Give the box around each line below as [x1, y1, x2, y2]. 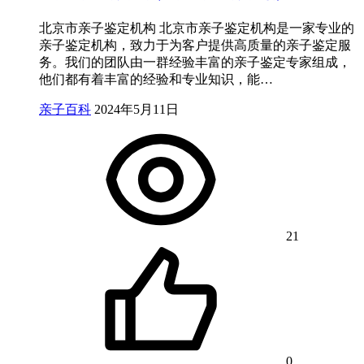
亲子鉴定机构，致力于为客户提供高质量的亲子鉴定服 [39, 37, 351, 52]
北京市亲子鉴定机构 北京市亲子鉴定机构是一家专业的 [39, 20, 354, 35]
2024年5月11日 [94, 102, 179, 116]
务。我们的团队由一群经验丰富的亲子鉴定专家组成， [39, 54, 351, 69]
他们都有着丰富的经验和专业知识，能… [39, 71, 273, 86]
